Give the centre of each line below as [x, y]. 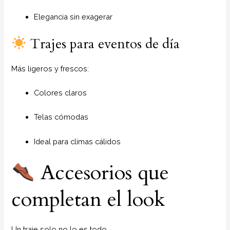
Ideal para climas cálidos [78, 141]
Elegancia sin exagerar [73, 17]
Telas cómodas [61, 117]
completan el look [89, 199]
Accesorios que [102, 172]
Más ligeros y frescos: [50, 68]
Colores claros [61, 92]
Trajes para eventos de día [103, 44]
